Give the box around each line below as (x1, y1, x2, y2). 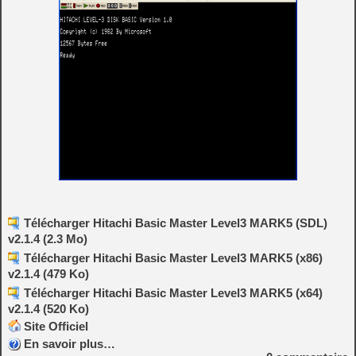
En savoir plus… (24, 336, 115, 350)
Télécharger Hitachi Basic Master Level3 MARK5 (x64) (24, 285, 323, 300)
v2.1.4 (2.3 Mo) (8, 231, 87, 246)
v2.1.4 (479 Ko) (8, 266, 89, 281)
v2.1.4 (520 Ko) (8, 301, 89, 315)
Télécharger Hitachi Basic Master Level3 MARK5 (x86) (24, 250, 323, 265)
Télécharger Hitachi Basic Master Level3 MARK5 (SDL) (24, 215, 327, 230)
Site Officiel (24, 319, 88, 333)
